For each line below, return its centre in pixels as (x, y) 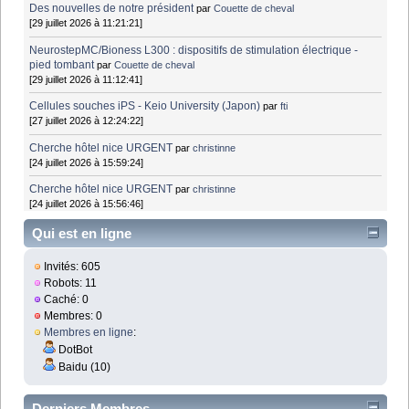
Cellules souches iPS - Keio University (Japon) (145, 106)
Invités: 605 (71, 267)
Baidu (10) (84, 367)
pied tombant (62, 64)
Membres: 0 (72, 316)
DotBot (74, 350)
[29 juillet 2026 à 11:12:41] (86, 79)
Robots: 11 (69, 283)
